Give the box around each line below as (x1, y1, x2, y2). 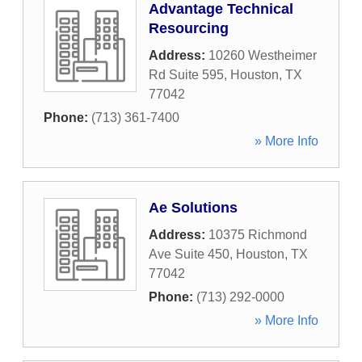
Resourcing (149, 20, 229, 36)
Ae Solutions (149, 200, 238, 216)
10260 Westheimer (208, 48, 317, 62)
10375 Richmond (208, 228, 307, 242)
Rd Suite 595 (149, 68, 224, 82)
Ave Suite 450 (149, 247, 229, 261)
